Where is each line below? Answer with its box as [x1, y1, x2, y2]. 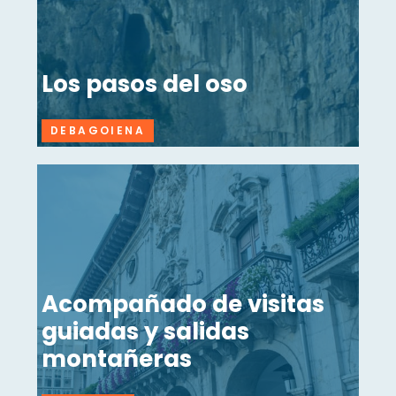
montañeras [42, 343, 192, 376]
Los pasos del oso [42, 67, 247, 100]
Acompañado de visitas [42, 288, 324, 321]
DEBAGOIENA [50, 122, 145, 138]
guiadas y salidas [42, 316, 249, 348]
